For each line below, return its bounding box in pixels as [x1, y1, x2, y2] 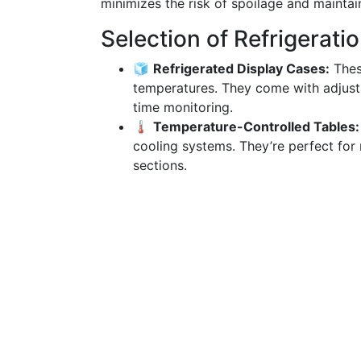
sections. [133, 157, 187, 173]
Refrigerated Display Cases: [153, 60, 330, 77]
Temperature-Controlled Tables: [153, 118, 359, 135]
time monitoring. [133, 99, 233, 115]
